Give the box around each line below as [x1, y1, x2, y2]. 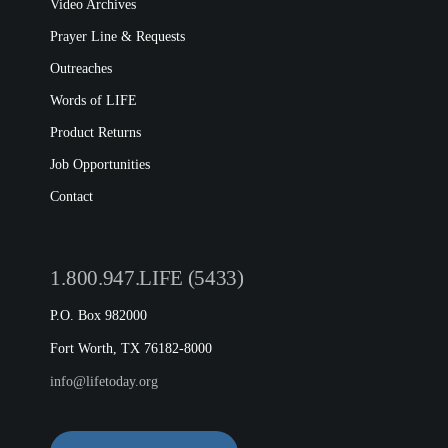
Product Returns [50, 125, 142, 140]
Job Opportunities [50, 157, 151, 172]
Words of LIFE [50, 93, 138, 108]
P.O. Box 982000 [50, 308, 148, 323]
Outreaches [50, 61, 113, 76]
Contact [50, 189, 94, 204]
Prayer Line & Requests [50, 29, 186, 44]
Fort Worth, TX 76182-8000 [50, 341, 213, 356]
